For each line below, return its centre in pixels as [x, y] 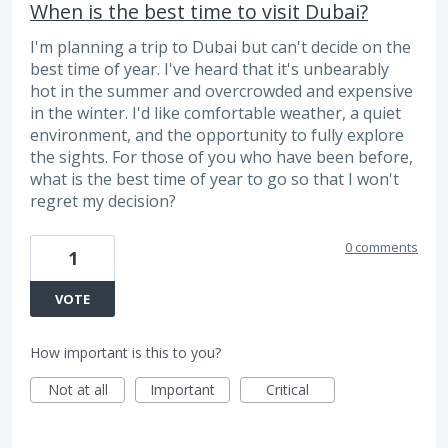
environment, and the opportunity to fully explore [217, 135]
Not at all [77, 389]
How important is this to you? [125, 352]
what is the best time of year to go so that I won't [214, 179]
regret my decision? [103, 201]
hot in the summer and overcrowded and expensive [221, 91]
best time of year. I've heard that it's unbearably [209, 69]
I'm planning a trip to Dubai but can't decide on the [220, 47]
